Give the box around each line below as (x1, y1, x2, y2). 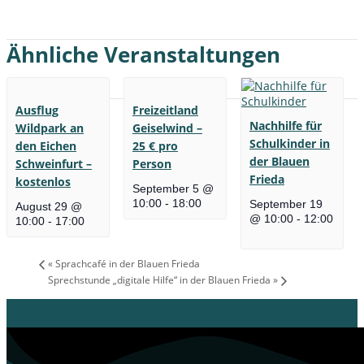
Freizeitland (132, 102, 198, 119)
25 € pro (132, 138, 178, 154)
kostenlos (15, 174, 71, 190)
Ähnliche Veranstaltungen (6, 40, 280, 69)
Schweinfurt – (15, 156, 92, 172)
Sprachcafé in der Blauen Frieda (53, 257, 200, 271)
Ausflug (15, 102, 58, 119)
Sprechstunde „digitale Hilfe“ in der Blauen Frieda (48, 273, 273, 288)
